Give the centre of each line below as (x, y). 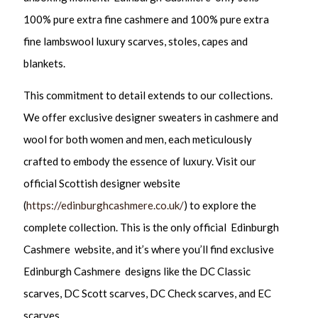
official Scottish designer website (102, 183)
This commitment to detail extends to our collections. (148, 95)
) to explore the (220, 205)
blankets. (45, 64)
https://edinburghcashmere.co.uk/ (105, 205)
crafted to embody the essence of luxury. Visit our (140, 161)
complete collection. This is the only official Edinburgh (152, 227)
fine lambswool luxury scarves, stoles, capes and (136, 42)
